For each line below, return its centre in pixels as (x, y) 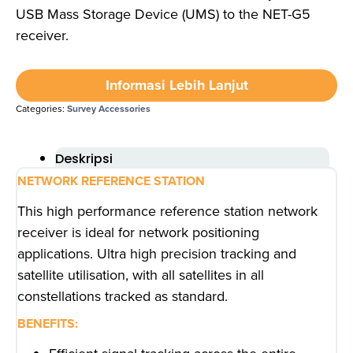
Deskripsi (84, 158)
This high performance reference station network (167, 210)
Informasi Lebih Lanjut (176, 85)
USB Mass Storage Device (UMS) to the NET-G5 (163, 13)
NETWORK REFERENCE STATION (111, 180)
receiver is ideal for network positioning (138, 232)
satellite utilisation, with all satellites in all (141, 274)
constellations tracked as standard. (123, 295)
